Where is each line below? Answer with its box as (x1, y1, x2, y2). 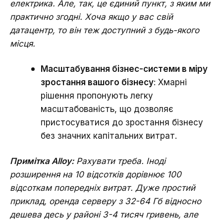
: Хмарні (154, 77, 187, 87)
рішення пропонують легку (41, 90, 153, 101)
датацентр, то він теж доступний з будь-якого (10, 25, 199, 35)
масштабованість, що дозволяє (41, 104, 173, 114)
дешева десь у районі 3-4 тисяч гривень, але (10, 209, 198, 220)
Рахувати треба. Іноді (74, 156, 166, 166)
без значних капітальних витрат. (41, 130, 177, 141)
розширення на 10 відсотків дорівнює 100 (10, 169, 181, 179)
